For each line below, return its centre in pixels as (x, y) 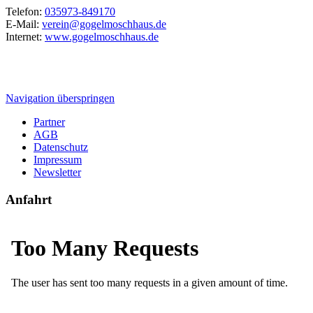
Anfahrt (29, 199)
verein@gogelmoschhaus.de (104, 24)
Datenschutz (61, 147)
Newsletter (57, 173)
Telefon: (25, 12)
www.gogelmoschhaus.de (102, 37)
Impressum (58, 160)
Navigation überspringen (60, 99)
